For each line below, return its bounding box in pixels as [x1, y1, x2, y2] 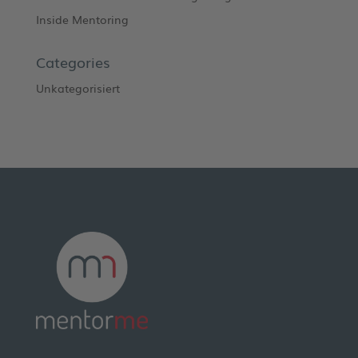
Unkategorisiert [35, 79, 120, 96]
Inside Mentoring [35, 10, 129, 27]
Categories [35, 50, 110, 72]
